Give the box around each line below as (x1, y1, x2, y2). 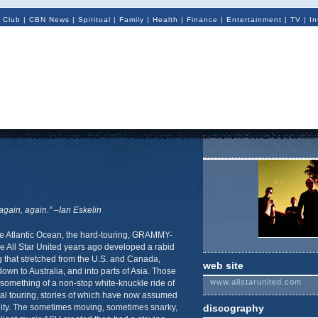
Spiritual (77, 16, 111, 23)
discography (202, 302, 264, 314)
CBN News (28, 16, 70, 23)
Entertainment (226, 16, 282, 23)
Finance (186, 16, 218, 23)
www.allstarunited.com (209, 278, 302, 286)
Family (119, 16, 144, 23)
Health (152, 16, 178, 23)
